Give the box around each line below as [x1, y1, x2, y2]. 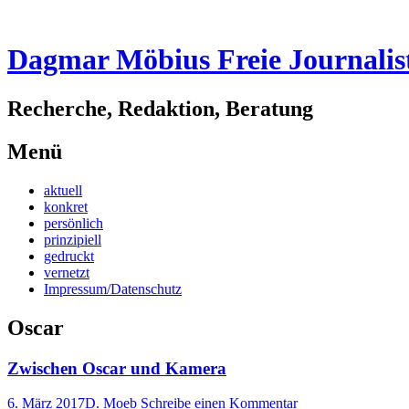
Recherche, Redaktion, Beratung [7, 96, 313, 121]
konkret [44, 198, 88, 215]
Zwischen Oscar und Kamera [7, 358, 226, 378]
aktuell [44, 182, 82, 198]
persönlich [44, 215, 103, 231]
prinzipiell [44, 231, 101, 247]
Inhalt [6, 197, 39, 214]
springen [6, 214, 56, 230]
